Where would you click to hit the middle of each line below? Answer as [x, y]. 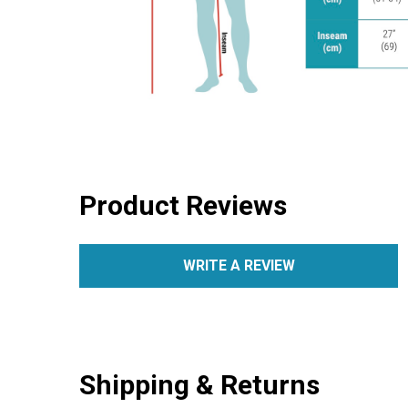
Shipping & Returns [199, 384]
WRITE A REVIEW [239, 265]
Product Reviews [183, 205]
